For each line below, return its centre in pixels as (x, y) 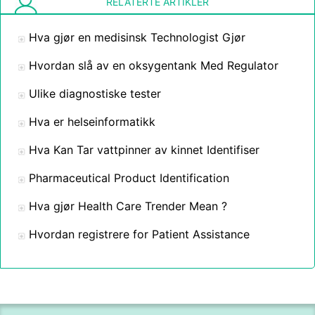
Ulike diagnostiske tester (95, 94)
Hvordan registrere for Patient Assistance (139, 234)
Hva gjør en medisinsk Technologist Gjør (137, 37)
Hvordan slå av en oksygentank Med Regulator (154, 65)
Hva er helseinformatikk (92, 122)
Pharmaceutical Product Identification (129, 178)
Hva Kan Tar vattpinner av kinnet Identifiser (144, 150)
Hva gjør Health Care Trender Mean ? (128, 206)
